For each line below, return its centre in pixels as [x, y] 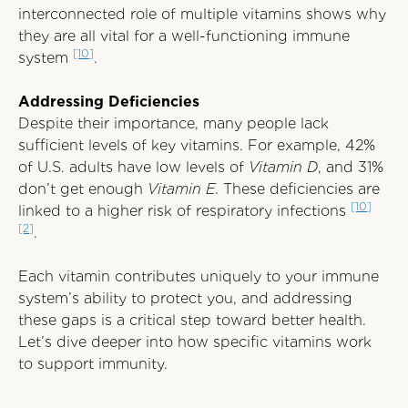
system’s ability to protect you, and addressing [185, 298]
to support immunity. [93, 364]
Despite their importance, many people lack [173, 123]
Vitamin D [283, 167]
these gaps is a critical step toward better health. [192, 320]
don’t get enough [83, 189]
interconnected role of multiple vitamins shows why [202, 14]
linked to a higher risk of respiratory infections [184, 211]
